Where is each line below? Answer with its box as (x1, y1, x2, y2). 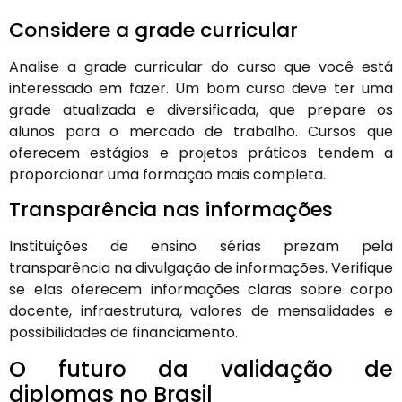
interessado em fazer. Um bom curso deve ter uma (9, 78, 393, 100)
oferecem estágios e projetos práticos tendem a (9, 143, 393, 164)
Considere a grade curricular (9, 16, 298, 45)
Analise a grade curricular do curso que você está (9, 57, 393, 78)
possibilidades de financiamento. (9, 322, 238, 344)
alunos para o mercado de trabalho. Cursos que (9, 121, 393, 143)
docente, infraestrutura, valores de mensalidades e (9, 301, 393, 322)
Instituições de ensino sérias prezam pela (9, 236, 393, 258)
